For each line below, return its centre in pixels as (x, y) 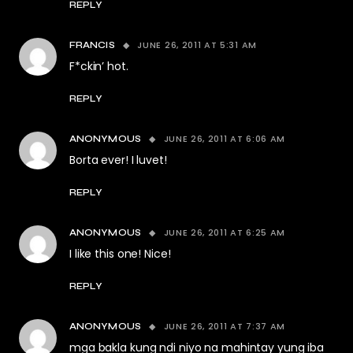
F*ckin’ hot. (99, 66)
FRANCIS (92, 45)
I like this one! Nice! (120, 254)
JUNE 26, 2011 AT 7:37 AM (225, 326)
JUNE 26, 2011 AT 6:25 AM (225, 232)
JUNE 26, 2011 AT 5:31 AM (197, 45)
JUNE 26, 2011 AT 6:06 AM (225, 139)
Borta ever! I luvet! (118, 160)
